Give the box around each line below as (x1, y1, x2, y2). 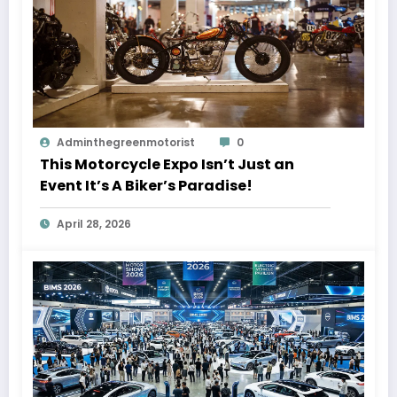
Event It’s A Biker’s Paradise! (40, 175, 253, 197)
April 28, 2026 (57, 216, 131, 232)
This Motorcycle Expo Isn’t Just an (40, 154, 294, 175)
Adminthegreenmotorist (57, 135, 195, 151)
